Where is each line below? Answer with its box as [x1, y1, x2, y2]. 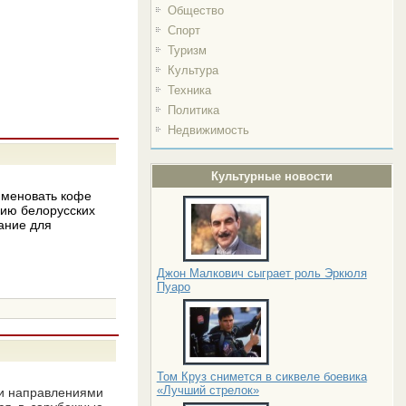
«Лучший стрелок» [156, 383, 259, 397]
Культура [167, 63, 218, 77]
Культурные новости [211, 169, 333, 183]
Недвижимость [167, 123, 249, 137]
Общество [167, 4, 224, 17]
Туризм [167, 43, 207, 57]
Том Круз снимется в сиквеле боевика [156, 370, 367, 383]
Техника [167, 83, 211, 97]
